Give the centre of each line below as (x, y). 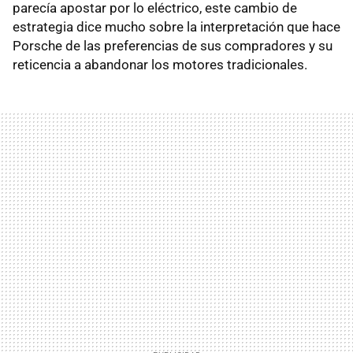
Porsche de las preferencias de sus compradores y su (173, 45)
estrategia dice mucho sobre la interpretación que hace (176, 26)
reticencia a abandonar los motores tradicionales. (160, 64)
